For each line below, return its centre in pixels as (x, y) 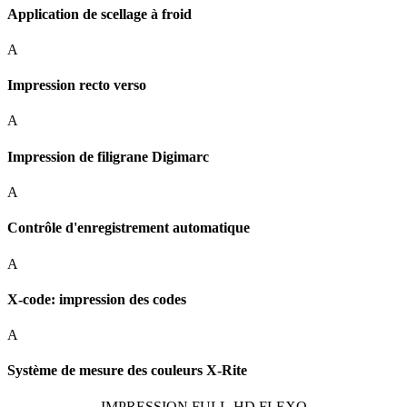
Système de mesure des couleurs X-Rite (127, 371)
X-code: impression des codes (97, 299)
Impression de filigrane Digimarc (108, 156)
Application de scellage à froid (99, 14)
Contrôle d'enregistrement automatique (129, 228)
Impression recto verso (77, 85)
